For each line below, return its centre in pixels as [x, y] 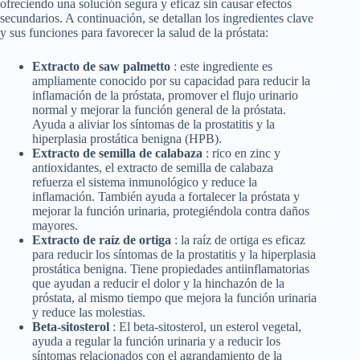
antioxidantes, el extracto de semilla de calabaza [153, 168]
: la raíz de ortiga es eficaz [240, 240]
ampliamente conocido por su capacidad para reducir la [171, 81]
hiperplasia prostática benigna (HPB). [127, 139]
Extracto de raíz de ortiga [103, 240]
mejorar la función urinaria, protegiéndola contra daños [171, 211]
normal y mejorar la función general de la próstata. [159, 110]
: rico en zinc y [243, 153]
